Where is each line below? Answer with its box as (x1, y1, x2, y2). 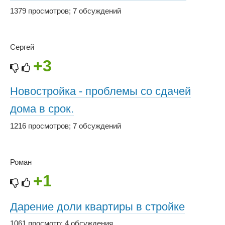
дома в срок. (10, 102, 74, 116)
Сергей (10, 42, 34, 51)
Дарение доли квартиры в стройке (10, 200, 185, 213)
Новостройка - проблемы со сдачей (10, 85, 191, 98)
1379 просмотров (10, 6, 69, 15)
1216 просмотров (10, 121, 69, 130)
